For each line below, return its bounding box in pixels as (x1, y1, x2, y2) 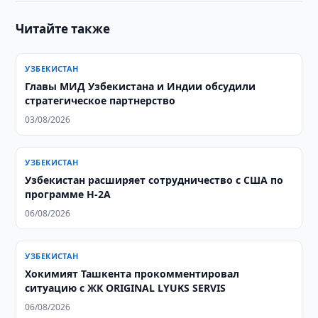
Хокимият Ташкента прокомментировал (25, 267, 240, 280)
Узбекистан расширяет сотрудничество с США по (25, 173, 284, 187)
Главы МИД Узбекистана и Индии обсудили (25, 79, 256, 93)
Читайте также (16, 21, 111, 37)
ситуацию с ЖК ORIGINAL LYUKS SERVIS (25, 281, 226, 295)
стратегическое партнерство (25, 94, 176, 107)
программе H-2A (25, 187, 111, 201)
